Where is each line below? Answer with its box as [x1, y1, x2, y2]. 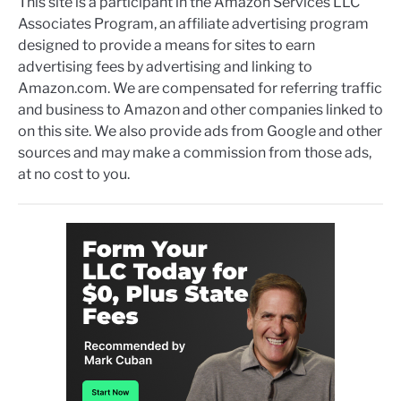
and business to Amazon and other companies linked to [18, 100, 383, 118]
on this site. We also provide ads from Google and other [18, 122, 382, 140]
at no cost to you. [18, 165, 130, 183]
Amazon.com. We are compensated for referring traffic [18, 79, 382, 97]
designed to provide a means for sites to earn [18, 36, 315, 54]
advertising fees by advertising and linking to [18, 57, 312, 75]
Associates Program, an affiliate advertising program [18, 14, 369, 32]
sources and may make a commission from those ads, [18, 143, 371, 161]
